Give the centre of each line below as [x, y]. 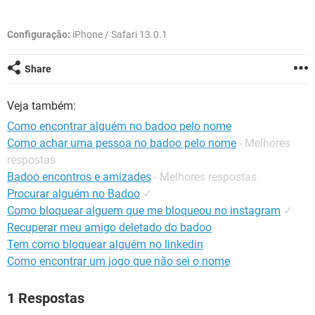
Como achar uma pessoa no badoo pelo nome [122, 143]
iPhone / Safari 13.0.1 [119, 34]
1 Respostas [46, 298]
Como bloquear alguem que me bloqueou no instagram [144, 211]
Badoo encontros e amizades [79, 177]
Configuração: [39, 34]
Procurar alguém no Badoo [73, 194]
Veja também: [41, 106]
